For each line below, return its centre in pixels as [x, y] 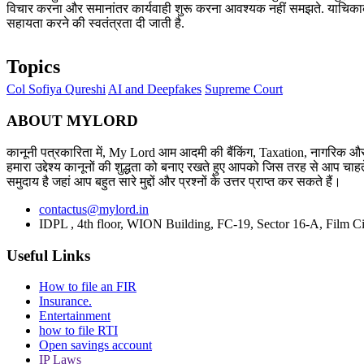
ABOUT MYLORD [72, 121]
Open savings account [95, 345]
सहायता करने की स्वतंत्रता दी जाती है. [95, 24]
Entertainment [75, 316]
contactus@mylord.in [94, 209]
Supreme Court [244, 89]
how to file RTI [78, 331]
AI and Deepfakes [155, 89]
